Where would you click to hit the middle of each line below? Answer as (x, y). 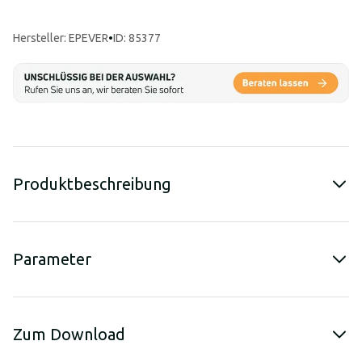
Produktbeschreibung (92, 183)
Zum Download (69, 334)
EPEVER (88, 38)
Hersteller (38, 38)
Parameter (52, 259)
